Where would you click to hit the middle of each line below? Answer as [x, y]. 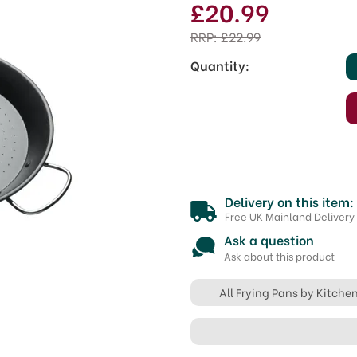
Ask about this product [279, 255]
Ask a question [269, 239]
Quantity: [220, 65]
